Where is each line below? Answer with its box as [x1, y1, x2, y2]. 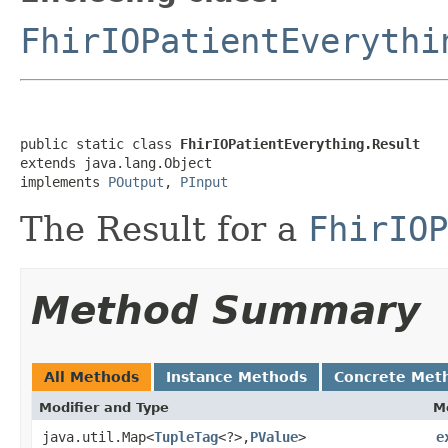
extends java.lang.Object [20, 154, 212, 171]
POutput [108, 173, 164, 190]
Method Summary [31, 287, 420, 333]
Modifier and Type [39, 399, 169, 415]
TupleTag [154, 428, 218, 445]
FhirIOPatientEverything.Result [180, 135, 420, 152]
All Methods [44, 368, 139, 385]
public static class [20, 135, 180, 152]
